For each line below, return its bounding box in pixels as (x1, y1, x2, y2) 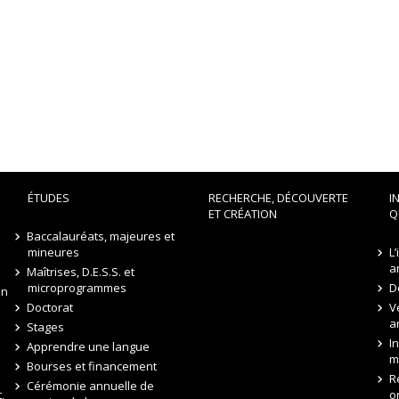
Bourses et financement (27, 358, 158, 374)
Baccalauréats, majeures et (27, 228, 175, 244)
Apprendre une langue (27, 338, 151, 354)
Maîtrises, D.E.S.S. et (27, 264, 135, 280)
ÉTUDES (27, 190, 69, 206)
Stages (27, 319, 65, 335)
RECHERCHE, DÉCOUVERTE (208, 190, 348, 206)
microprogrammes (27, 280, 126, 296)
